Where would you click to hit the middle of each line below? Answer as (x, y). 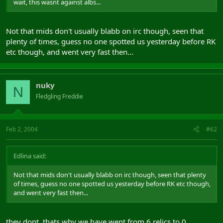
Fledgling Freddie (59, 96)
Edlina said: (30, 156)
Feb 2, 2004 (22, 129)
